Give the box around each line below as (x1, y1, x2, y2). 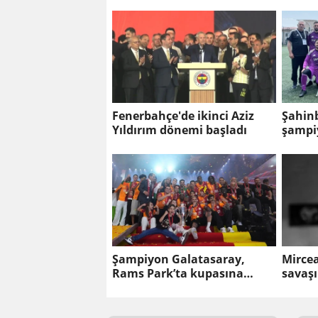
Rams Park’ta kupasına (112, 265, 243, 282)
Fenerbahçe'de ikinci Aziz (112, 108, 254, 124)
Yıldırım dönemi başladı (112, 122, 247, 138)
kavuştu (112, 280, 159, 296)
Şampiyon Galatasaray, (112, 251, 245, 268)
